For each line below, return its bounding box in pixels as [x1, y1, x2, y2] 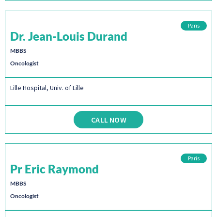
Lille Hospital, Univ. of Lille [10, 83, 84, 93]
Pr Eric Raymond [10, 161, 99, 176]
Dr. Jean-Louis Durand [10, 29, 127, 44]
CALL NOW [91, 114, 126, 124]
